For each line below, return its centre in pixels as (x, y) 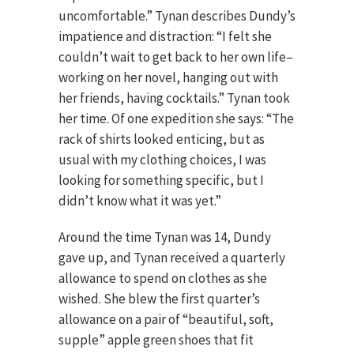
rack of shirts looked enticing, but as (162, 139)
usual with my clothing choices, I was (162, 160)
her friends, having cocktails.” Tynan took (174, 98)
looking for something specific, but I (161, 180)
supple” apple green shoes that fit (156, 340)
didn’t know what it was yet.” (140, 201)
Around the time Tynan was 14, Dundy (165, 237)
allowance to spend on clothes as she (163, 278)
